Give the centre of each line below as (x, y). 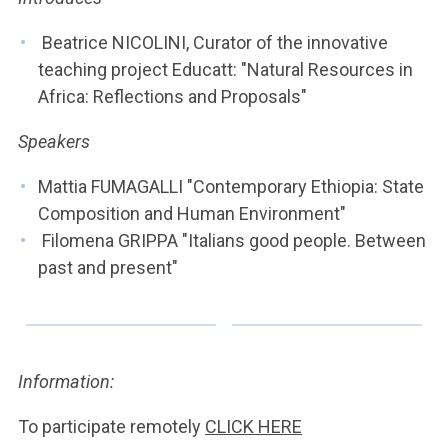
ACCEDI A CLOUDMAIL (128, 97)
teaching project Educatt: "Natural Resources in (225, 69)
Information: (66, 381)
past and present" (108, 267)
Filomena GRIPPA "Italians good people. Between (232, 240)
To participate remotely (111, 426)
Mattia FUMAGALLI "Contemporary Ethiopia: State (231, 186)
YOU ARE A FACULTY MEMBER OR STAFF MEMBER (154, 53)
